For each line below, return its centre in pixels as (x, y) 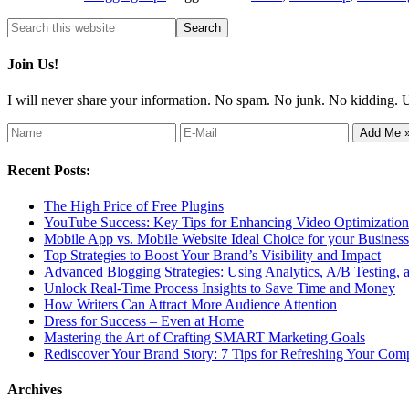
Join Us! (33, 65)
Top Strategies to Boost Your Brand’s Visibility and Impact (212, 255)
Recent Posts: (49, 170)
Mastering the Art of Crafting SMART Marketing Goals (204, 337)
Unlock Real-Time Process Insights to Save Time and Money (220, 288)
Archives (35, 390)
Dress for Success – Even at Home (144, 320)
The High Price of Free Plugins (134, 205)
